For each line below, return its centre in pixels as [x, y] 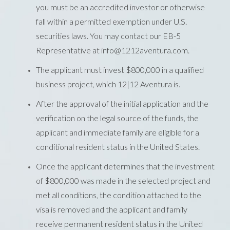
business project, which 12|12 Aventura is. [108, 84]
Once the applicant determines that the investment [125, 166]
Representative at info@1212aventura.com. [113, 50]
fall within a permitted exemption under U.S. [111, 21]
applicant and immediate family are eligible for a [118, 132]
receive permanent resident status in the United [119, 223]
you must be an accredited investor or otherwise [120, 7]
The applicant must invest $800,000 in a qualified [120, 69]
